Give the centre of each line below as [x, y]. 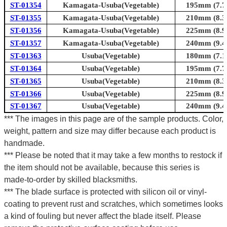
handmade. [24, 143]
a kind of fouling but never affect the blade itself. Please [102, 216]
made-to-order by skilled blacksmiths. [70, 180]
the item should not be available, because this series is [102, 168]
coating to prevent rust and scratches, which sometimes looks [113, 204]
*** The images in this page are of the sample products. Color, [113, 119]
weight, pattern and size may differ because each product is [110, 131]
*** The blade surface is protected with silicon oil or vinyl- [105, 192]
